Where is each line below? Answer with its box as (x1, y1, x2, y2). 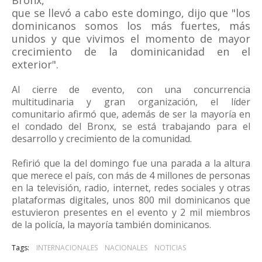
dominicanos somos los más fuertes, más (12, 19, 250, 33)
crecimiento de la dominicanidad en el (12, 44, 250, 58)
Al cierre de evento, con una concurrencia (12, 83, 250, 96)
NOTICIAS (154, 243, 186, 253)
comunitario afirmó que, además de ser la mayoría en (12, 108, 250, 120)
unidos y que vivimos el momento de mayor (12, 32, 250, 46)
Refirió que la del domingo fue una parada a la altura (12, 157, 250, 170)
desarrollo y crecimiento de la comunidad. (12, 132, 192, 145)
